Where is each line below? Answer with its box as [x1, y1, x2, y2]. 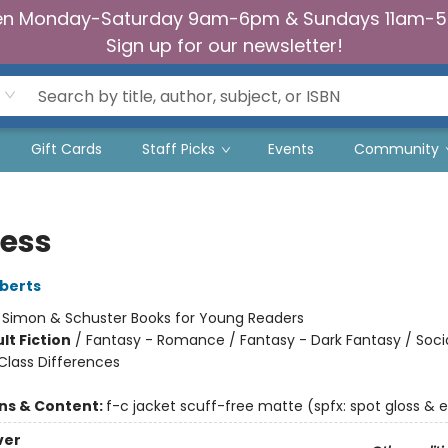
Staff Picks [142, 139, 215, 159]
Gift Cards [31, 139, 102, 159]
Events [268, 139, 314, 159]
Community [354, 139, 439, 159]
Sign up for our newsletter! [105, 33, 343, 58]
